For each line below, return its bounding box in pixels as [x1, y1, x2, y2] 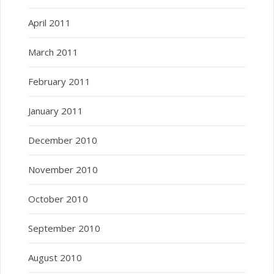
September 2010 [28, 221, 100, 234]
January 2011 [28, 104, 83, 117]
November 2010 [28, 163, 98, 176]
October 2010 [28, 192, 88, 205]
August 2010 [28, 251, 82, 264]
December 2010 [28, 133, 97, 146]
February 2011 [28, 75, 91, 87]
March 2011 [28, 45, 78, 58]
